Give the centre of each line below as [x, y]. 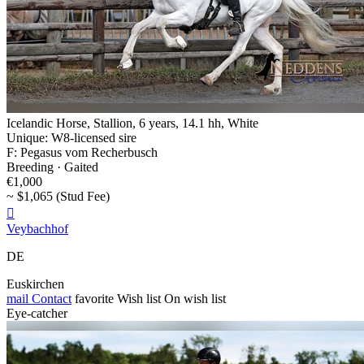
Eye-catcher [37, 313]
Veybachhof [37, 228]
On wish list [195, 298]
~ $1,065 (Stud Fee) [58, 196]
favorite [94, 298]
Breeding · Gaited [52, 167]
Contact [50, 298]
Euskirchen [35, 284]
